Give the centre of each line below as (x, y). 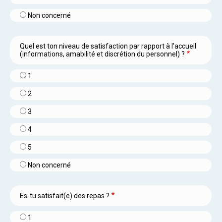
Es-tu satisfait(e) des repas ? (65, 195)
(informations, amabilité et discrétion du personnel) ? (102, 54)
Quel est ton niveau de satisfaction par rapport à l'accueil (108, 46)
